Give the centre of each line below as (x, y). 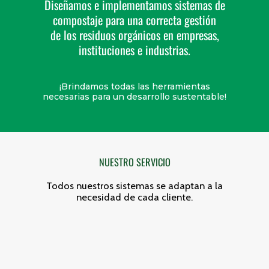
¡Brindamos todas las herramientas (134, 87)
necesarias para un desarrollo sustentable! (134, 97)
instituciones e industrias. (134, 50)
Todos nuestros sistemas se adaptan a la (134, 186)
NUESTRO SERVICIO (134, 162)
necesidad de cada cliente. (134, 197)
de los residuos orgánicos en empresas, (134, 35)
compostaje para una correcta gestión (134, 20)
